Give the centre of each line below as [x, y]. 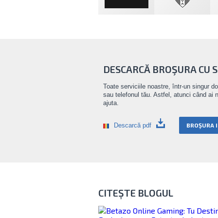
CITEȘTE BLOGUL [136, 193]
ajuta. [111, 103]
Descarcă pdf [133, 125]
